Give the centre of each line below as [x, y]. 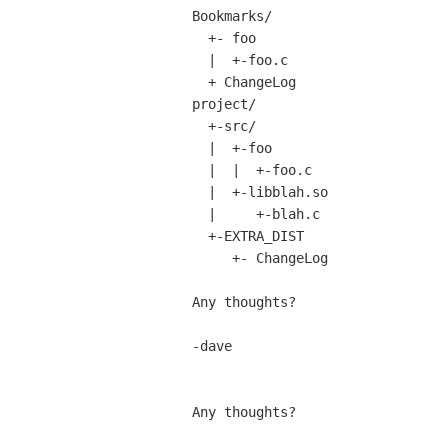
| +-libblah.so [200, 192]
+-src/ [200, 126]
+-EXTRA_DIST [200, 236]
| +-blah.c [200, 214]
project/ [224, 104]
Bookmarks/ [232, 16]
